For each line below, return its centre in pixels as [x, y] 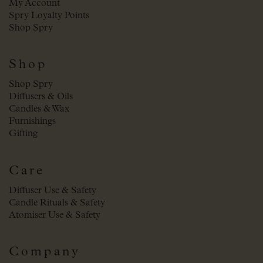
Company [45, 252]
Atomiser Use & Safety [55, 215]
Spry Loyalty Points [49, 16]
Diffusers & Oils [41, 97]
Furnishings [32, 122]
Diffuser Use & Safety [53, 190]
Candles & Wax [39, 109]
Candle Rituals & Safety [57, 203]
